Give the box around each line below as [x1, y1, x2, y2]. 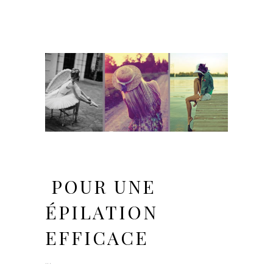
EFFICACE [45, 225, 149, 250]
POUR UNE [51, 174, 156, 199]
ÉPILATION [45, 199, 158, 224]
